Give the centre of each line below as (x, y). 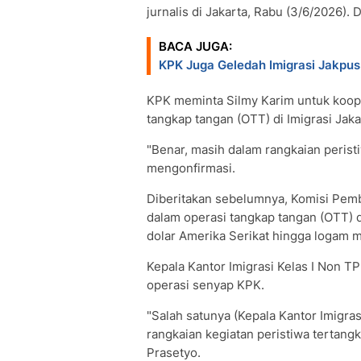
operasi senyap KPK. (205, 285)
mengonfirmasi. (191, 168)
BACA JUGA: (195, 46)
